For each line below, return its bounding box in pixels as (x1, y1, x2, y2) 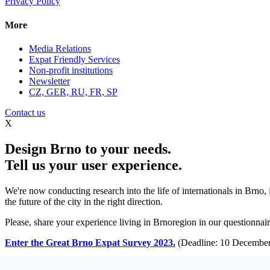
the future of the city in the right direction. (5, 196, 163, 207)
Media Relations (29, 43, 91, 54)
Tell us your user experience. (5, 157, 182, 173)
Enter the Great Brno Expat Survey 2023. (5, 237, 175, 248)
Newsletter (29, 75, 70, 86)
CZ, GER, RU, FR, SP (29, 86, 118, 97)
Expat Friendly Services (29, 54, 120, 64)
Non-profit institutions (29, 64, 113, 75)
